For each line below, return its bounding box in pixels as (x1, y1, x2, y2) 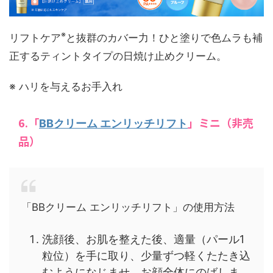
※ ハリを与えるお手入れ (9, 80, 122, 93)
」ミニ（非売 (188, 114, 253, 130)
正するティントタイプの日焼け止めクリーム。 (9, 49, 227, 62)
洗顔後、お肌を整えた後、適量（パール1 (42, 233, 244, 246)
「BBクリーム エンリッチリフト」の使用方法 (21, 200, 235, 213)
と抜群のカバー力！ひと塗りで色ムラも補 (66, 31, 263, 44)
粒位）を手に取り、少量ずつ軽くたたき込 (42, 249, 250, 263)
